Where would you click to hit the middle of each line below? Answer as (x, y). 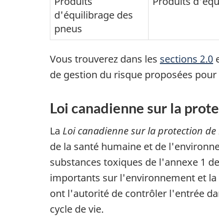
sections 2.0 (186, 59)
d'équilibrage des (94, 15)
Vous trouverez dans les (105, 59)
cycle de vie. (77, 209)
